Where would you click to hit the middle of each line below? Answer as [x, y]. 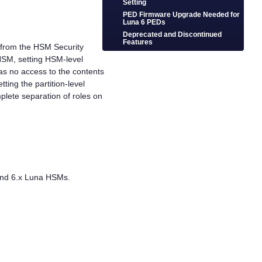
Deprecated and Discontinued [173, 35]
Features [138, 42]
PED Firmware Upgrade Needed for [182, 15]
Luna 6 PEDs [144, 22]
